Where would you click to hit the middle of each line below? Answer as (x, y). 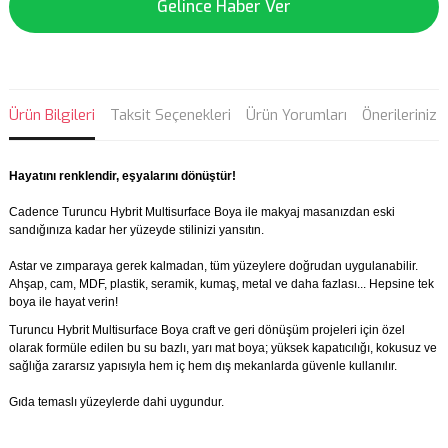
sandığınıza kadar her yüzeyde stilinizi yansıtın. (136, 230)
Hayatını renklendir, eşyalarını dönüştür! (122, 176)
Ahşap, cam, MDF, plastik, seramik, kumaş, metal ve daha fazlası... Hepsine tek (221, 284)
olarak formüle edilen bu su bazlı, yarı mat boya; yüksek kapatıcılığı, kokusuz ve (223, 348)
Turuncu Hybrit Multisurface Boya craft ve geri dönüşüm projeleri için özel (207, 330)
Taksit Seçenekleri (170, 115)
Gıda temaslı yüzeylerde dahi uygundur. (116, 402)
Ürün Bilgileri (52, 115)
